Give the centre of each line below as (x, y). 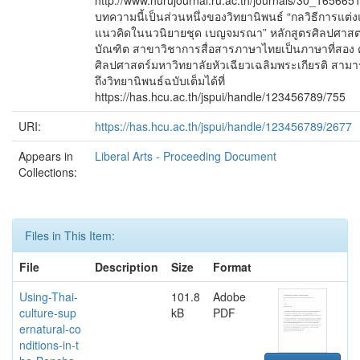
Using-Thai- (49, 297)
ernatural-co (50, 329)
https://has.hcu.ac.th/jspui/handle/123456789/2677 (223, 126)
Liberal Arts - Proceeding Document (186, 156)
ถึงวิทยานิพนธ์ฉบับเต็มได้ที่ (160, 80)
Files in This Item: (70, 235)
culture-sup (48, 313)
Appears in (46, 156)
